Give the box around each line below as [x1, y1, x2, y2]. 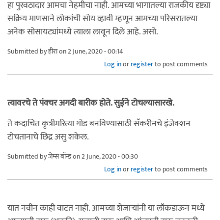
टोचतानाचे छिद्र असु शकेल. [7, 129, 89, 144]
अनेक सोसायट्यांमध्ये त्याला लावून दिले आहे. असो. [7, 24, 158, 39]
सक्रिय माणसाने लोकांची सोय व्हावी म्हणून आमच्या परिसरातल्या [7, 11, 197, 26]
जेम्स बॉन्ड [48, 150, 71, 162]
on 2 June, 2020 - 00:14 [57, 45, 123, 57]
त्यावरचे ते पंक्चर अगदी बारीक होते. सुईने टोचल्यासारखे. [7, 95, 174, 110]
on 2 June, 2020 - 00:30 [71, 150, 138, 162]
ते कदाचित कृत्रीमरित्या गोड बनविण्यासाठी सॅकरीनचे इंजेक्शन [7, 116, 191, 131]
